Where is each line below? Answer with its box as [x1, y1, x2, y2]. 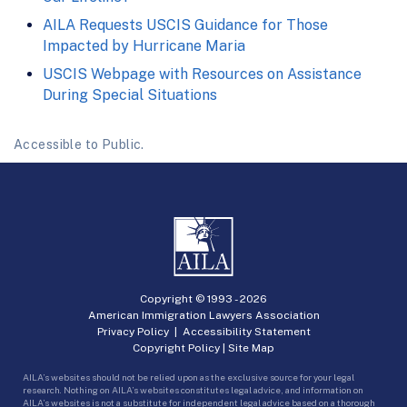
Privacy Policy [96, 324, 169, 338]
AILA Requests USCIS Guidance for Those [43, 16, 328, 35]
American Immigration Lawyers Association [87, 308, 320, 322]
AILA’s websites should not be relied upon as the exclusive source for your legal [23, 371, 354, 382]
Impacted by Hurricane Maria [43, 37, 245, 55]
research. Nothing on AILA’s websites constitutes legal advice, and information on [23, 383, 363, 395]
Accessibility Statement [182, 324, 311, 338]
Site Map [228, 341, 274, 354]
